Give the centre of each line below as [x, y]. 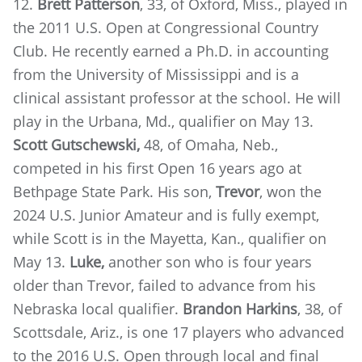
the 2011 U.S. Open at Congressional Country [166, 27]
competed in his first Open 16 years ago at [157, 168]
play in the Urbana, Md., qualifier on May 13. [163, 121]
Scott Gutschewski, [76, 145]
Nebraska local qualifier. [98, 309]
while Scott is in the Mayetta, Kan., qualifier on [170, 238]
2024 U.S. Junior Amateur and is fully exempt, [166, 215]
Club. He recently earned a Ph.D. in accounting [171, 51]
